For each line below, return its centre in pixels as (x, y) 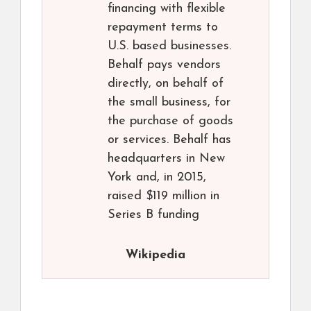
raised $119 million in (163, 196)
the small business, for (169, 102)
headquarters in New (166, 159)
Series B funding (153, 215)
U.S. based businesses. (169, 46)
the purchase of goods (170, 121)
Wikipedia (155, 255)
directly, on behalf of (166, 84)
